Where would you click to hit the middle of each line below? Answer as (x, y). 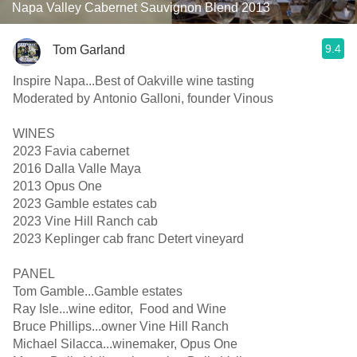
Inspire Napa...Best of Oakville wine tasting (135, 81)
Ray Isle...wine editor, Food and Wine (120, 309)
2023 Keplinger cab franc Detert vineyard (130, 239)
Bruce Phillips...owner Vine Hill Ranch (121, 326)
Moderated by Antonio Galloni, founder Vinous (145, 98)
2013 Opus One (57, 186)
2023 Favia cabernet (73, 151)
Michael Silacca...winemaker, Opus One (125, 344)
